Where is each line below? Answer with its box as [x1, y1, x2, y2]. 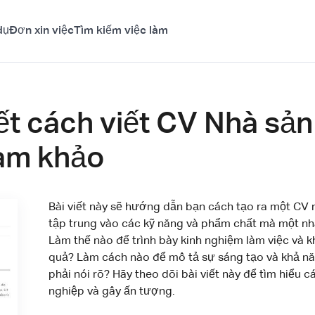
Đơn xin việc [9, 25, 74, 37]
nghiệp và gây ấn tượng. [49, 285, 176, 297]
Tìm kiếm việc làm [74, 25, 168, 37]
